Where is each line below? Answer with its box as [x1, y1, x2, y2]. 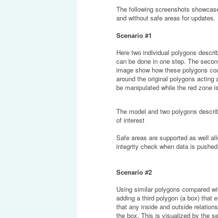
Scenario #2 [116, 167, 152, 177]
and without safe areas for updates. [116, 13, 216, 23]
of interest [116, 115, 145, 125]
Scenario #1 [116, 30, 152, 40]
